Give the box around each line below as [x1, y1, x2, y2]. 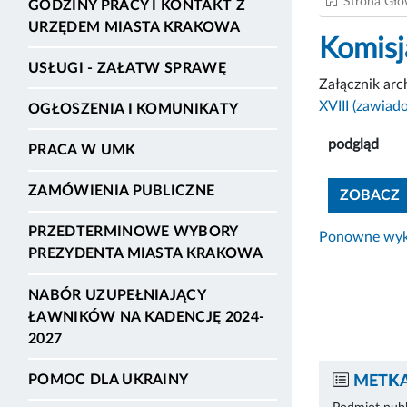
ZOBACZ [340, 187, 400, 203]
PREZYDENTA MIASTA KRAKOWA [28, 246, 263, 262]
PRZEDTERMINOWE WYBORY [28, 224, 238, 240]
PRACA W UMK [28, 143, 136, 158]
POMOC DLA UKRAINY [28, 372, 189, 387]
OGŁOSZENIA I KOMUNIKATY [28, 101, 239, 116]
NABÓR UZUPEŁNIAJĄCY [28, 287, 206, 303]
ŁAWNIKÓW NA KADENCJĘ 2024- [28, 309, 265, 324]
